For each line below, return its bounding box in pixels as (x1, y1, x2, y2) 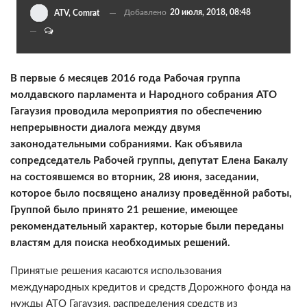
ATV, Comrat (54, 9, 99, 17)
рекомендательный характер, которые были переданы (10, 221, 284, 232)
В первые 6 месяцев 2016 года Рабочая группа (10, 73, 241, 84)
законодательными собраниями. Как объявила (10, 139, 243, 149)
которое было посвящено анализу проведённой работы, (10, 188, 292, 199)
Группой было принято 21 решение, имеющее (10, 205, 238, 215)
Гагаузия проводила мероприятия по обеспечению (10, 106, 262, 116)
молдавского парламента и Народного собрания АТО (10, 90, 277, 100)
